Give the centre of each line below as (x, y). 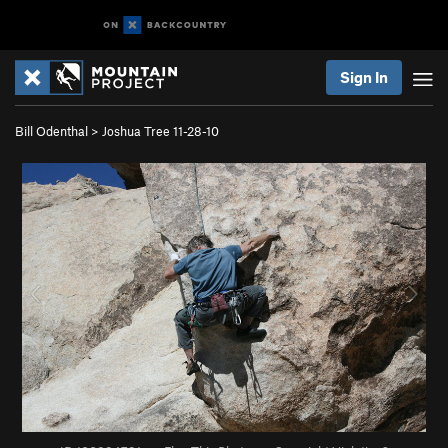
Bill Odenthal (51, 131)
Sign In (364, 77)
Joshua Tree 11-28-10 (160, 131)
